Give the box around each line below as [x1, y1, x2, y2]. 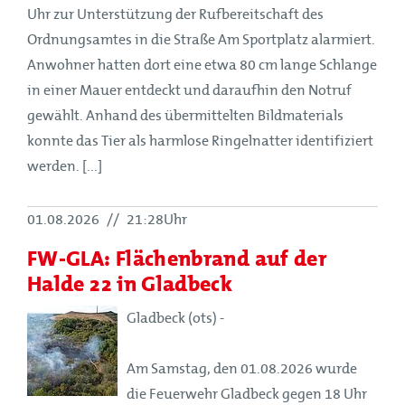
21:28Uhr [124, 211, 187, 228]
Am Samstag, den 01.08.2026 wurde [127, 360, 357, 377]
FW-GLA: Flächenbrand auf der [27, 240, 327, 276]
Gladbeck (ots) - [127, 309, 224, 326]
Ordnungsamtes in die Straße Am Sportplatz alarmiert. [27, 31, 375, 48]
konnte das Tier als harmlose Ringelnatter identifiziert [27, 132, 373, 149]
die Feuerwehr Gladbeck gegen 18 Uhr [127, 385, 367, 402]
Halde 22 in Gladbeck [27, 265, 233, 301]
